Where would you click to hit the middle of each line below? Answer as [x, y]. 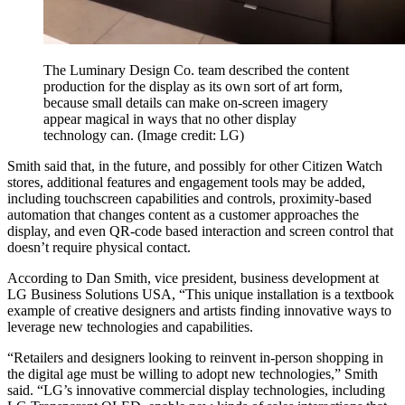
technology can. [90, 135]
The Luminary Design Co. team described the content [196, 70]
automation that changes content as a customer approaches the [183, 214]
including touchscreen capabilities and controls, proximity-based [189, 198]
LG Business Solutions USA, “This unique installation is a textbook [201, 294]
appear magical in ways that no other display [170, 118]
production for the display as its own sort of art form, [193, 86]
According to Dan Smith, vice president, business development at [193, 278]
